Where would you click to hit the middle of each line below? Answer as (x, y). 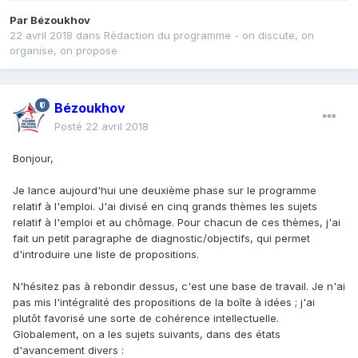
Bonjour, (33, 158)
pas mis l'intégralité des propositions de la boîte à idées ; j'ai (164, 302)
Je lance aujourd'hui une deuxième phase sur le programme (165, 190)
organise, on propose (64, 51)
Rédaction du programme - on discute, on (209, 36)
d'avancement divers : (68, 350)
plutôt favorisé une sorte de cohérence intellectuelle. (146, 318)
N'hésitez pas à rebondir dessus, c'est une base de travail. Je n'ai (179, 286)
